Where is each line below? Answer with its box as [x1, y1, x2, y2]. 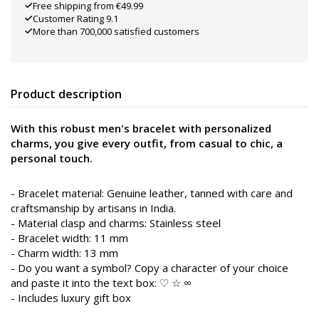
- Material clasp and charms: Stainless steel [11, 215, 221, 230]
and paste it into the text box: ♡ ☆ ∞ [11, 275, 192, 290]
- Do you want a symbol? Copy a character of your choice [11, 260, 288, 275]
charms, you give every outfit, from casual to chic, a [11, 135, 283, 150]
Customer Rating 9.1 [33, 11, 118, 25]
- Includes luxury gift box [11, 290, 131, 305]
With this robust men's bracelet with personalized [11, 120, 271, 135]
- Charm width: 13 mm [11, 245, 118, 260]
